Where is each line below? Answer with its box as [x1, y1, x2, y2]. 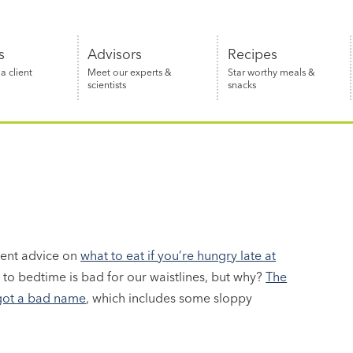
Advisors [87, 45, 143, 62]
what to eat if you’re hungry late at [80, 247, 277, 264]
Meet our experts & [87, 65, 173, 78]
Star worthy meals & [227, 65, 315, 78]
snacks [227, 78, 256, 91]
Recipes [227, 45, 277, 62]
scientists [87, 78, 127, 91]
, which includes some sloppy [86, 290, 253, 307]
